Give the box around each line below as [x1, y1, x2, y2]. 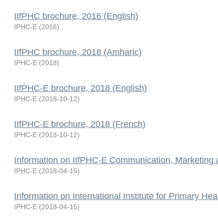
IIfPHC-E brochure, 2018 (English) [14, 83, 147, 93]
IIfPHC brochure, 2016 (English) [14, 11, 138, 21]
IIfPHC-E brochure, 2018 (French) [14, 119, 145, 129]
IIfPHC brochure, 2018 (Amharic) [14, 47, 142, 57]
